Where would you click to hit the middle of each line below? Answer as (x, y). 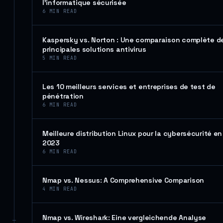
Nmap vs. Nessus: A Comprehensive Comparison (123, 180)
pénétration (63, 96)
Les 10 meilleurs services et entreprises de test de (129, 87)
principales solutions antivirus (94, 49)
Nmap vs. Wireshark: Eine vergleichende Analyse (124, 218)
